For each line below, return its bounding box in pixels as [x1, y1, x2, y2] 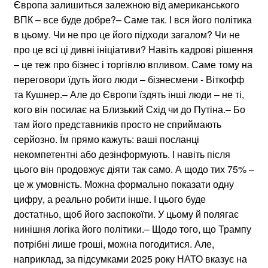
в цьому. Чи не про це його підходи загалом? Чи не [14, 27, 240, 41]
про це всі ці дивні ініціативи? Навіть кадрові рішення [14, 42, 253, 56]
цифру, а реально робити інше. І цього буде [14, 191, 206, 206]
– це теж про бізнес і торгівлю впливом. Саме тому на [14, 57, 252, 71]
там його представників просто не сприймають [14, 117, 221, 131]
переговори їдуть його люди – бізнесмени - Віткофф [14, 72, 244, 86]
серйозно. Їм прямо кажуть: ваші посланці [14, 132, 199, 146]
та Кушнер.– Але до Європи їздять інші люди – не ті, [14, 87, 244, 101]
